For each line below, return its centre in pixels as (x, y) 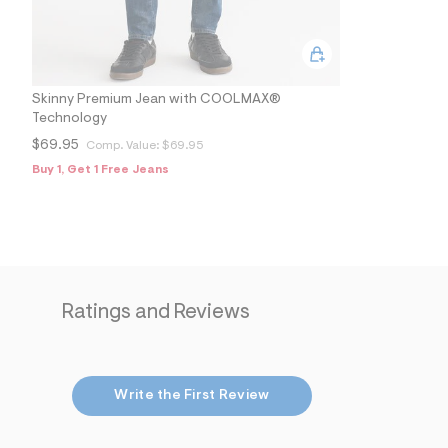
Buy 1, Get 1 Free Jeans (100, 169)
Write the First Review (192, 395)
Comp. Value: (124, 145)
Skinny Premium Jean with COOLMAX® (156, 99)
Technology (69, 118)
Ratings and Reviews (156, 312)
